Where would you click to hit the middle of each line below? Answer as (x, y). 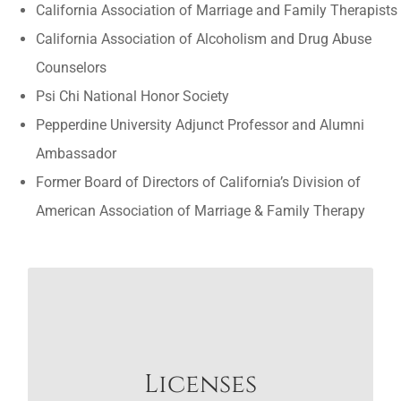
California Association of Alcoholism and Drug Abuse (204, 38)
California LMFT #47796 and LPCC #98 (200, 387)
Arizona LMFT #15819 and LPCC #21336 (200, 358)
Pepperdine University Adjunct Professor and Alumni (200, 124)
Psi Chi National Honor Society (132, 96)
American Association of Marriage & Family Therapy (200, 210)
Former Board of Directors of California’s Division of (198, 182)
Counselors (71, 67)
